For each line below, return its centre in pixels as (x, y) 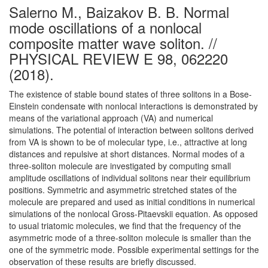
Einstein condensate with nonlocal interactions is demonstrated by (133, 106)
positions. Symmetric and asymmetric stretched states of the (123, 190)
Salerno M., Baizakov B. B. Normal (119, 12)
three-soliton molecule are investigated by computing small (120, 166)
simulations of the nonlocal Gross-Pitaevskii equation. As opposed (133, 214)
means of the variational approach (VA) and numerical (111, 118)
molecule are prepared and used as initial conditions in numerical (132, 202)
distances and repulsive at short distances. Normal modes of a (127, 154)
